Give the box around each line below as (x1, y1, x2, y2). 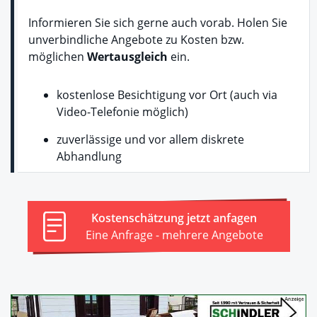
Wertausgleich (87, 49, 168, 64)
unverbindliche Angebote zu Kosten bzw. (28, 32, 244, 47)
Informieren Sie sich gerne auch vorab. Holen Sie (28, 15, 287, 30)
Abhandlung (57, 149, 122, 164)
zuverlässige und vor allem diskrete (57, 132, 244, 147)
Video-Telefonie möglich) (57, 104, 188, 120)
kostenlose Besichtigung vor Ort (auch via (57, 87, 277, 103)
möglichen (28, 49, 87, 64)
